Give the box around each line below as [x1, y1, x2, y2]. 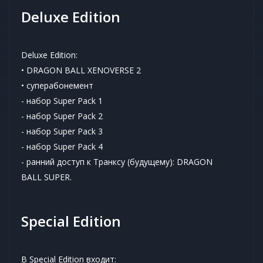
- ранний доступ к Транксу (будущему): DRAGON [21, 156, 213, 167]
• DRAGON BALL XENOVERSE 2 [21, 64, 141, 76]
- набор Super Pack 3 [21, 125, 103, 137]
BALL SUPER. [21, 171, 72, 183]
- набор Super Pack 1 [21, 95, 103, 106]
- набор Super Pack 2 [21, 110, 103, 122]
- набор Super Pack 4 [21, 140, 103, 152]
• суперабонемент [21, 79, 93, 91]
